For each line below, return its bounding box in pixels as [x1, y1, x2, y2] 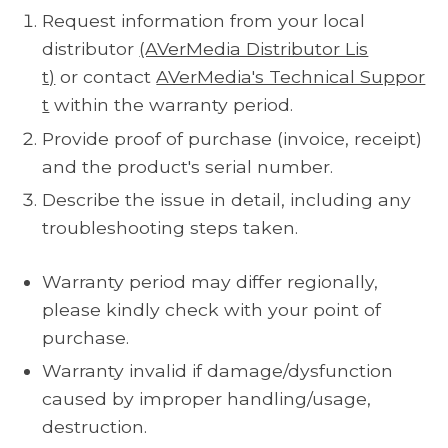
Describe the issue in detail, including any [42, 189, 412, 211]
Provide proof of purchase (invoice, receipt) [42, 127, 423, 149]
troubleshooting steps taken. [42, 217, 299, 239]
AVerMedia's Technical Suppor [156, 66, 426, 88]
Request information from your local [42, 10, 366, 32]
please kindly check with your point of [42, 299, 382, 321]
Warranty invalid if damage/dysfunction [42, 360, 394, 382]
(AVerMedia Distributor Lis [139, 38, 369, 60]
